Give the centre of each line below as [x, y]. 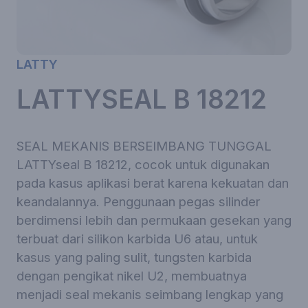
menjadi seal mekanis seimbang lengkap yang [150, 294]
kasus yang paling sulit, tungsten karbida [134, 257]
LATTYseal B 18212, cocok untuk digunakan [143, 164]
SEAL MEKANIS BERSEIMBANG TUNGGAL [144, 146]
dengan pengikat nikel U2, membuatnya [132, 276]
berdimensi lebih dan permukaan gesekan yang [154, 220]
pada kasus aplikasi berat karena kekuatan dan [153, 183]
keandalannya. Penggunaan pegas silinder [139, 201]
